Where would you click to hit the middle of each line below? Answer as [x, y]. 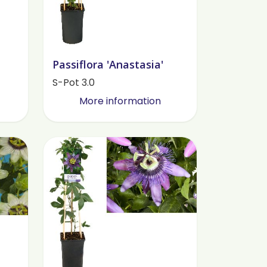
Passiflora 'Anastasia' [108, 64]
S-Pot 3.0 [73, 82]
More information [120, 101]
